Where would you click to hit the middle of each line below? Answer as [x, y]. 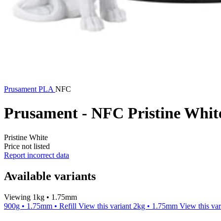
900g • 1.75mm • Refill [41, 206]
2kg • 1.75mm [156, 206]
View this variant [106, 206]
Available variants [50, 176]
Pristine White [26, 137]
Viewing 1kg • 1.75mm [40, 197]
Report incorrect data [37, 155]
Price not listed [27, 146]
